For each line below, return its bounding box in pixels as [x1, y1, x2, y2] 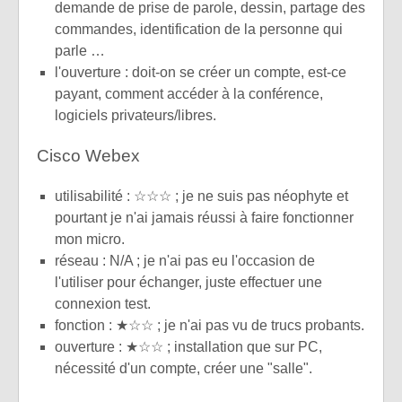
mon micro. [55, 232, 125, 248]
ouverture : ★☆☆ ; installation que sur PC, [55, 339, 322, 355]
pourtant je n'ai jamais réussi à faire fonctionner [55, 210, 354, 226]
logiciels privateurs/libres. [55, 108, 216, 124]
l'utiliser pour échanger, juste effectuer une [55, 275, 322, 291]
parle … [55, 43, 105, 59]
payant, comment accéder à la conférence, [55, 86, 323, 102]
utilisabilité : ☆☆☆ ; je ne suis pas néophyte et [55, 188, 348, 205]
